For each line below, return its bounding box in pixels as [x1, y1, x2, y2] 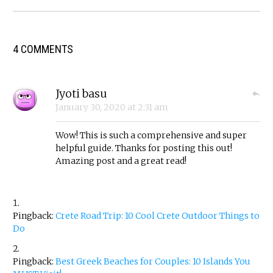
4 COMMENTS [13, 43, 73, 56]
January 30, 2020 [55, 102, 127, 113]
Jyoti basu [55, 87, 107, 101]
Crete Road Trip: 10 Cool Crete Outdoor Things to [55, 210, 260, 222]
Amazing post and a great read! [55, 155, 186, 167]
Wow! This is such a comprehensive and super [55, 130, 247, 141]
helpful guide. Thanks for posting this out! [55, 143, 232, 154]
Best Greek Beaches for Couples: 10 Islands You [55, 256, 250, 268]
